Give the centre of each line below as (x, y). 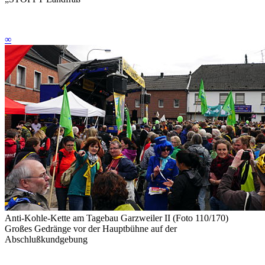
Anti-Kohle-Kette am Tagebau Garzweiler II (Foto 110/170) (117, 218)
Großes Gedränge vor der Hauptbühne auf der (91, 228)
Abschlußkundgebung (46, 239)
